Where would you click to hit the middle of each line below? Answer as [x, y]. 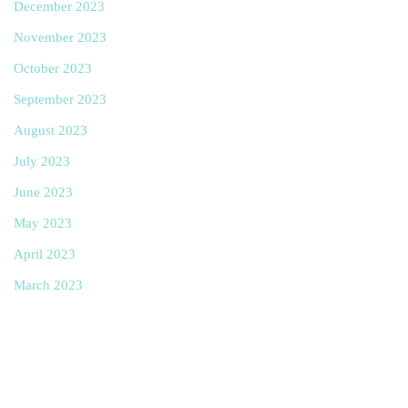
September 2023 [60, 99]
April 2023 [45, 254]
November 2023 [60, 37]
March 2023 [48, 285]
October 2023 [53, 68]
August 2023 [51, 130]
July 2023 [42, 161]
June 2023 [43, 192]
